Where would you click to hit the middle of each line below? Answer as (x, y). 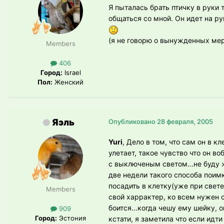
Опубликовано (133, 122)
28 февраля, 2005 (185, 122)
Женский (68, 82)
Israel (71, 73)
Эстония (71, 218)
